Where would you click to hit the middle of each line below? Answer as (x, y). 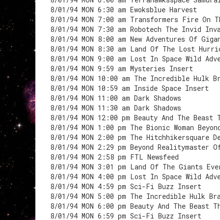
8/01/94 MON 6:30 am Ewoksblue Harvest (124, 10)
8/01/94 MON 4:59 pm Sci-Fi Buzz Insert (126, 186)
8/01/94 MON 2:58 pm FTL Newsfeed (114, 157)
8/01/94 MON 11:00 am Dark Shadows (116, 98)
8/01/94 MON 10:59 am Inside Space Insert (129, 88)
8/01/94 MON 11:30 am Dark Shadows (116, 108)
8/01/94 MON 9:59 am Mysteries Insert (122, 69)
